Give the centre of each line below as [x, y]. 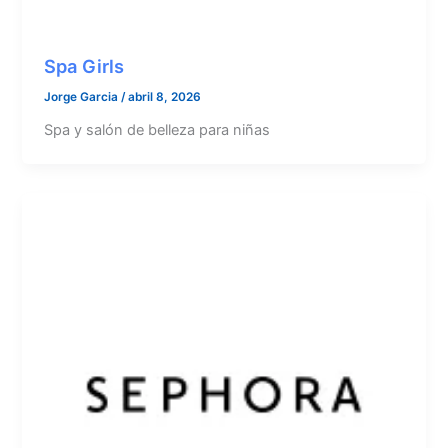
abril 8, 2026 [165, 97]
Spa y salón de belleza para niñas [157, 130]
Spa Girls [84, 66]
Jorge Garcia [83, 97]
